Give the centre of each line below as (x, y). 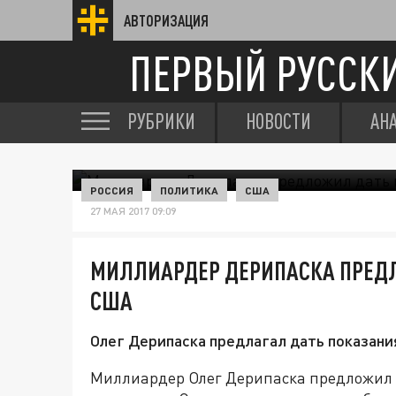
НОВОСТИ (278, 121)
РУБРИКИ (161, 121)
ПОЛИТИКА (189, 190)
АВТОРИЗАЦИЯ (166, 20)
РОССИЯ (112, 190)
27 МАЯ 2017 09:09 (133, 211)
